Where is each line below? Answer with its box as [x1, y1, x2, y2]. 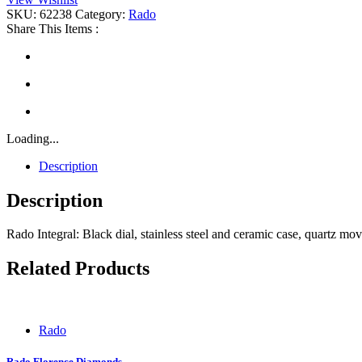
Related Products [6, 258, 149, 280]
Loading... [6, 131, 59, 145]
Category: [75, 6, 128, 21]
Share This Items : [6, 21, 99, 36]
